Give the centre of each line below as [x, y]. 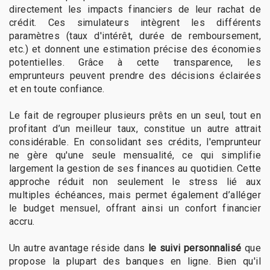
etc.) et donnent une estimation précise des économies [135, 49]
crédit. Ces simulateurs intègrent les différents [135, 23]
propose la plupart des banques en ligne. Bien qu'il [135, 262]
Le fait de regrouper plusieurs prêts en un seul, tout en [135, 116]
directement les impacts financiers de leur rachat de [135, 10]
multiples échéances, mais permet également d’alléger [135, 195]
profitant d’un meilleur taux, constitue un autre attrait [135, 129]
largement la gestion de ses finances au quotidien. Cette [135, 169]
